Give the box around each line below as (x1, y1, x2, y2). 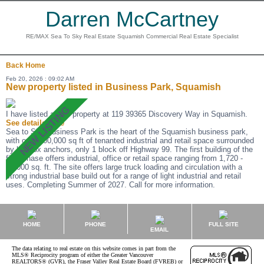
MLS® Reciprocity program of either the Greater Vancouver (12, 252, 153, 258)
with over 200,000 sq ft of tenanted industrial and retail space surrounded (6, 136, 254, 145)
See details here (6, 118, 64, 127)
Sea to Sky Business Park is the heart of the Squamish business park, (6, 127, 248, 136)
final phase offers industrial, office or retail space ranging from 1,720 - (6, 154, 243, 163)
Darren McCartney (45, 7, 219, 31)
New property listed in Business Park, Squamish (6, 82, 221, 92)
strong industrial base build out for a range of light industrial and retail (6, 171, 241, 180)
